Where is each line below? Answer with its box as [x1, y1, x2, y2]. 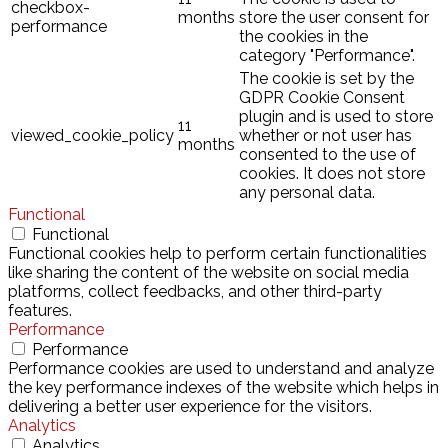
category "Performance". [239, 46, 415, 66]
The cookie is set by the [239, 69, 414, 89]
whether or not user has [239, 126, 412, 146]
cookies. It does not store [239, 164, 425, 184]
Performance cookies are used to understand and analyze [8, 359, 434, 379]
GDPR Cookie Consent [239, 88, 405, 108]
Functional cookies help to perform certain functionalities [8, 244, 427, 264]
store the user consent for [239, 8, 429, 28]
